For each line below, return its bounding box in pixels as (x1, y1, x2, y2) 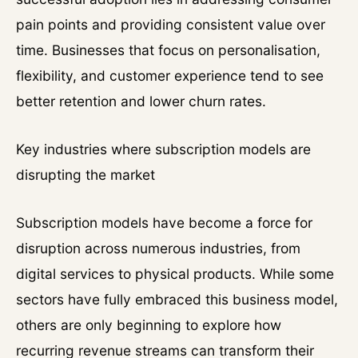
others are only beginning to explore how (16, 316, 281, 333)
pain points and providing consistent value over (16, 16, 325, 33)
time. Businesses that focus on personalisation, (16, 42, 320, 58)
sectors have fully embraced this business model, (16, 291, 338, 308)
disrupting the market (16, 166, 155, 183)
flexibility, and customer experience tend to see (16, 67, 324, 84)
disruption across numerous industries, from (16, 240, 300, 257)
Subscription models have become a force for (16, 214, 312, 231)
